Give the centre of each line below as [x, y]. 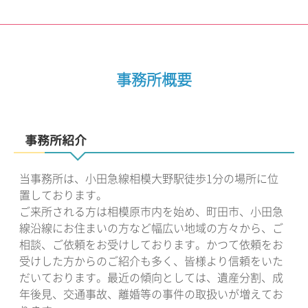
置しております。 [63, 194]
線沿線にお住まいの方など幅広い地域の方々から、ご [151, 227]
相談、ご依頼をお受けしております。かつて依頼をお [151, 244]
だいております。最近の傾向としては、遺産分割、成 [151, 277]
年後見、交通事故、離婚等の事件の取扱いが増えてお [151, 293]
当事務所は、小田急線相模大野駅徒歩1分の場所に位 [149, 178]
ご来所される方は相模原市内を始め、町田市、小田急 [151, 211]
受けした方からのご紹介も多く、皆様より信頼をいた [151, 260]
